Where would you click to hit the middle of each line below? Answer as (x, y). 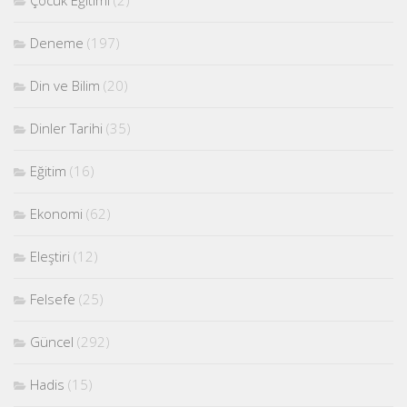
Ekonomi (56, 213)
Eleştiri (50, 256)
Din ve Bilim (65, 85)
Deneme (57, 42)
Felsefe (53, 298)
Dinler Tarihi (66, 128)
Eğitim (48, 170)
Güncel (52, 341)
